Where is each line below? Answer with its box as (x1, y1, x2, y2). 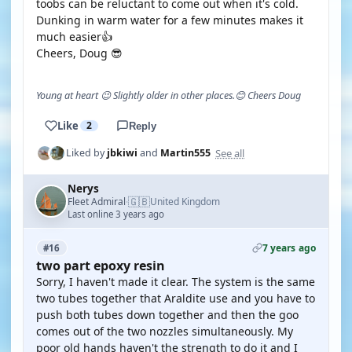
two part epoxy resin (36, 257, 165, 274)
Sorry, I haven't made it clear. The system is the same (36, 274, 315, 289)
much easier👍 (36, 29, 112, 44)
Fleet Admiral (68, 194, 126, 208)
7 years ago (262, 241, 316, 255)
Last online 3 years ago (68, 208, 164, 220)
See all (215, 145, 244, 160)
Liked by (66, 146, 107, 159)
